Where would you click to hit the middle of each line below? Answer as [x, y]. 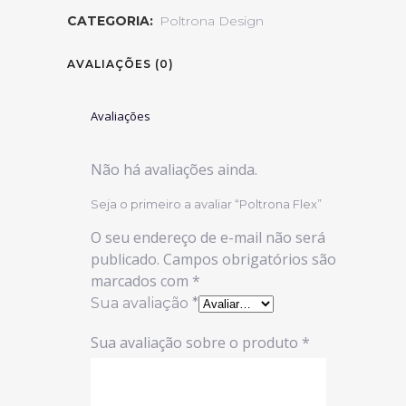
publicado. [125, 259]
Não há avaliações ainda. [174, 169]
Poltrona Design [212, 21]
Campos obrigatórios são [250, 259]
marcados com [141, 281]
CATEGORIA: [112, 21]
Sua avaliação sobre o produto [196, 343]
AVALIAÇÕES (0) [121, 64]
